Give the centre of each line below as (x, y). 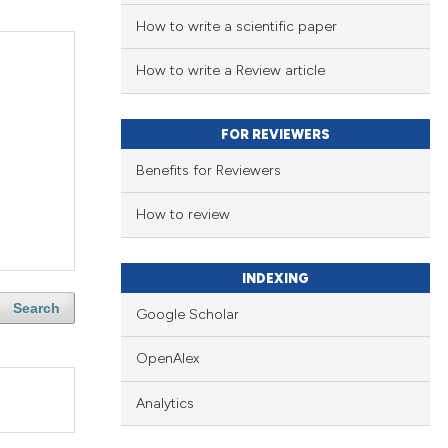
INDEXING (275, 278)
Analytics (164, 403)
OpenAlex (167, 359)
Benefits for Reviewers (208, 170)
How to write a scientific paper (236, 26)
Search (36, 308)
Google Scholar (187, 314)
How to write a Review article (230, 71)
